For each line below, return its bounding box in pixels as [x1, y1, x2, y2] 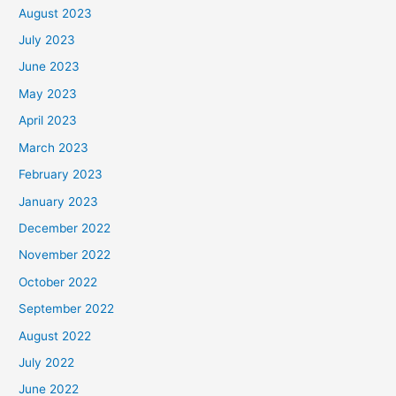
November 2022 [19, 247, 111, 263]
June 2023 [19, 59, 80, 74]
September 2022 [19, 301, 115, 316]
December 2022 [19, 220, 111, 235]
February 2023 [19, 167, 103, 182]
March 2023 [19, 140, 89, 155]
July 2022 [19, 354, 75, 369]
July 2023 [19, 33, 76, 48]
